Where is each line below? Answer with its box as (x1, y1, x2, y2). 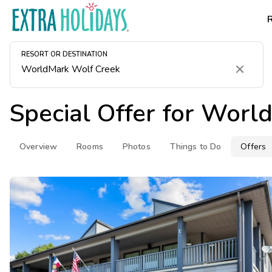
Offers (240, 141, 267, 152)
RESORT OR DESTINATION (21, 50, 107, 59)
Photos (122, 141, 151, 152)
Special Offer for (10, 97, 201, 130)
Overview (19, 141, 58, 152)
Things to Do (169, 141, 222, 152)
